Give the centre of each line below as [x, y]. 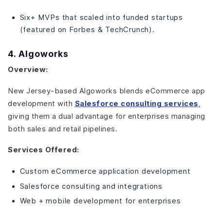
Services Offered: [44, 150]
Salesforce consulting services [136, 103]
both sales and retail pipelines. [63, 128]
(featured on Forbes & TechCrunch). [87, 29]
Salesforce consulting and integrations [91, 186]
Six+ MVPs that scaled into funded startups [101, 17]
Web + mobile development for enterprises [100, 201]
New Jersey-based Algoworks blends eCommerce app [107, 91]
